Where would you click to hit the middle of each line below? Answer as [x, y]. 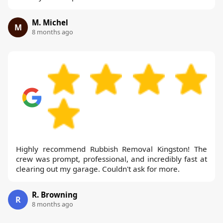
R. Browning [55, 195]
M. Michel [50, 23]
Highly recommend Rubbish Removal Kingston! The [111, 149]
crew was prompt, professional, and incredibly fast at [111, 159]
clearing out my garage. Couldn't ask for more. [98, 169]
